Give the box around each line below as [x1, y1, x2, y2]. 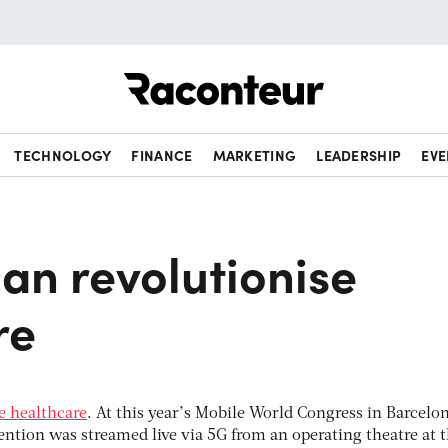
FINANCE [131, 145, 193, 165]
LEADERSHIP [316, 145, 402, 165]
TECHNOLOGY [14, 145, 112, 165]
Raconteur [324, 62, 399, 84]
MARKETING [212, 145, 297, 165]
